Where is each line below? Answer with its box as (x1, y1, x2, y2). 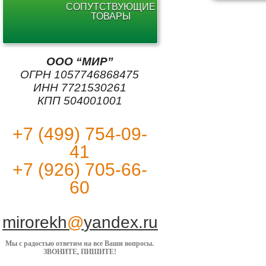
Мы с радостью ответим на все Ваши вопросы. (5, 239, 154, 248)
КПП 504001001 (37, 94, 122, 107)
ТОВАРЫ (90, 11, 131, 21)
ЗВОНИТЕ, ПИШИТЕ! (43, 248, 116, 256)
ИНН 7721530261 (33, 81, 126, 94)
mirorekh (2, 213, 67, 232)
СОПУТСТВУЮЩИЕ (65, 2, 156, 12)
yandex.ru (84, 213, 158, 232)
